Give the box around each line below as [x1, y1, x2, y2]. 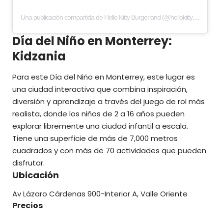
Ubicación [12, 168, 59, 181]
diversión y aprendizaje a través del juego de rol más [12, 96, 205, 107]
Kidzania [12, 48, 66, 65]
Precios [12, 200, 43, 212]
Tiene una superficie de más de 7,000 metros [12, 133, 178, 143]
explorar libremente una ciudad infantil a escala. [12, 120, 188, 131]
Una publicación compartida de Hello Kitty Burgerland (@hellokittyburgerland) [192, 13, 199, 22]
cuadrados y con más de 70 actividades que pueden [12, 145, 206, 156]
